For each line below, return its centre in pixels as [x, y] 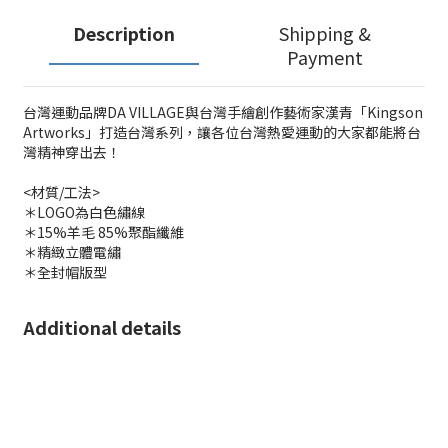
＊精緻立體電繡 [73, 252]
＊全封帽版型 [65, 272]
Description [123, 33]
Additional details [102, 327]
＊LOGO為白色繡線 [84, 212]
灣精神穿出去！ [72, 152]
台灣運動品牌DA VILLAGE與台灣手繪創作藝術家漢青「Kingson [223, 112]
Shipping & [324, 33]
